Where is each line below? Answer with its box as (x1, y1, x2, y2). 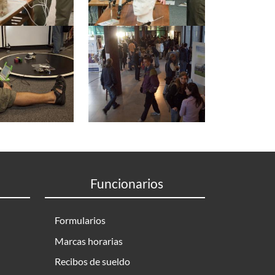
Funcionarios (90, 175, 163, 191)
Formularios (55, 214, 106, 227)
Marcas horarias (55, 234, 123, 247)
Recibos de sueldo (55, 255, 130, 268)
